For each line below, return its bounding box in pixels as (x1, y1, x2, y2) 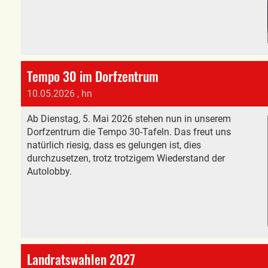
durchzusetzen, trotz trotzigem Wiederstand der (27, 153, 225, 164)
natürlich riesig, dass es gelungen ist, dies (27, 139, 201, 151)
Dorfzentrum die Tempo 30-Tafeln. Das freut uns (27, 126, 231, 138)
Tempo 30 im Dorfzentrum (27, 66, 159, 86)
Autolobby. (27, 166, 72, 177)
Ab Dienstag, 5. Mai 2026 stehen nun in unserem (27, 113, 231, 124)
